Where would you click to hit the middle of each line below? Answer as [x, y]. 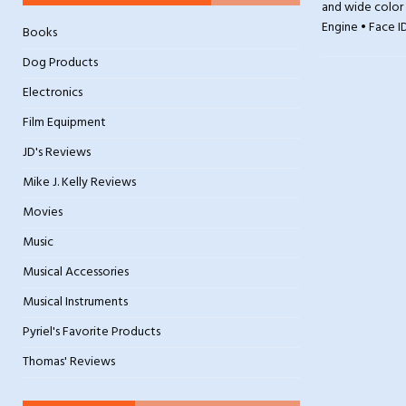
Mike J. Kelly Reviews [79, 183]
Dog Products [60, 63]
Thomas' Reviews [69, 362]
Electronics [53, 93]
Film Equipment [64, 123]
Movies [43, 213]
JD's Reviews [57, 153]
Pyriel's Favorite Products [92, 332]
